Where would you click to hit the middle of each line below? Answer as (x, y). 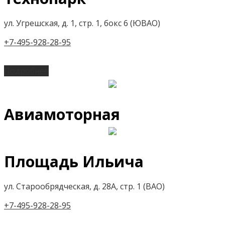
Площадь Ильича (74, 161)
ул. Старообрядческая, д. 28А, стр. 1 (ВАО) (84, 186)
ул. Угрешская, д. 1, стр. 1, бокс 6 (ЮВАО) (82, 23)
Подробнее (26, 71)
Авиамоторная (62, 114)
